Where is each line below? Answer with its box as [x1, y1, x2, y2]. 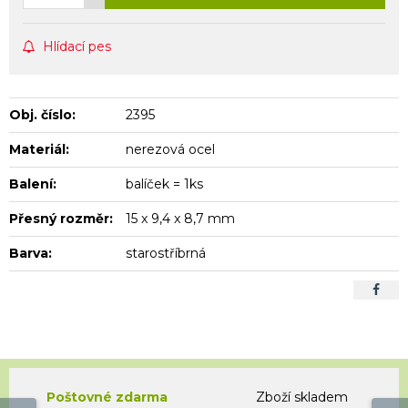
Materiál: [9, 140, 69, 158]
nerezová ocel [126, 140, 216, 158]
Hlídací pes [43, 37, 111, 55]
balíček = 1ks [126, 175, 204, 192]
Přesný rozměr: [9, 209, 113, 227]
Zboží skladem [255, 388, 348, 405]
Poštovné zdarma [46, 388, 168, 405]
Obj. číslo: [9, 106, 76, 123]
